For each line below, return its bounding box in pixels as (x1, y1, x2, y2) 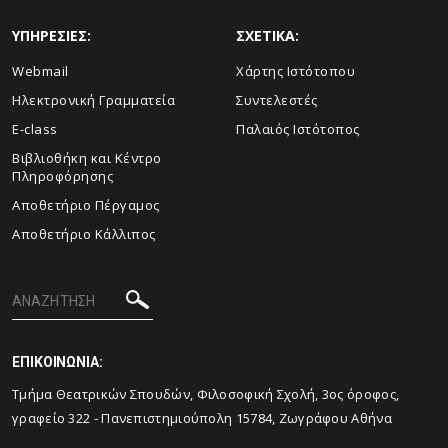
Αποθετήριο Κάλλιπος (12, 225, 156, 243)
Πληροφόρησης (12, 167, 113, 185)
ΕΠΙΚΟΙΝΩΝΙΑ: (12, 354, 103, 370)
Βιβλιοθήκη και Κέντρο (12, 149, 162, 167)
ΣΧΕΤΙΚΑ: (236, 26, 299, 45)
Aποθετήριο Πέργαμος (12, 196, 160, 214)
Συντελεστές (236, 91, 318, 109)
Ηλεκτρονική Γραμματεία (12, 91, 175, 109)
